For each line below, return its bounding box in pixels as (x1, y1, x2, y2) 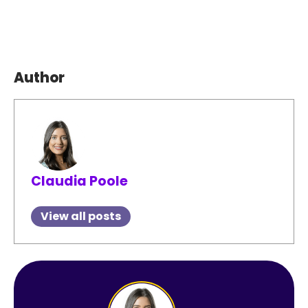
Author (14, 68, 65, 88)
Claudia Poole (31, 172, 128, 191)
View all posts (41, 208, 121, 225)
